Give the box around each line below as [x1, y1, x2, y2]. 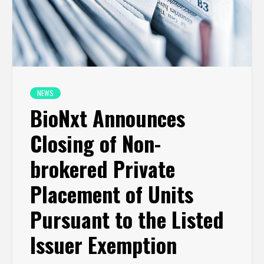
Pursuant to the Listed [30, 203, 224, 235]
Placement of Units [30, 177, 193, 209]
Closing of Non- [30, 127, 161, 159]
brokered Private [30, 152, 175, 184]
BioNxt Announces [30, 101, 185, 133]
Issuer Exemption [30, 228, 177, 260]
